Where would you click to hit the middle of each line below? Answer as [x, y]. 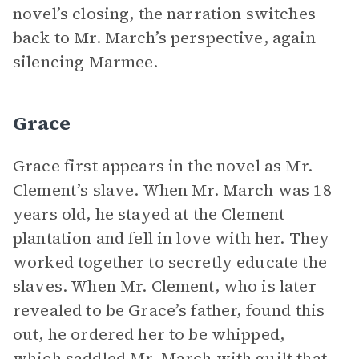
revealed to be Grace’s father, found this [169, 310]
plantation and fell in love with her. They [171, 238]
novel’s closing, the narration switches [164, 14]
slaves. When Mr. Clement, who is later [165, 286]
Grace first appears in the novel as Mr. [163, 166]
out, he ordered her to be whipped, [149, 334]
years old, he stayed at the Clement [149, 214]
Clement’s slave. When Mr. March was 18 [172, 190]
